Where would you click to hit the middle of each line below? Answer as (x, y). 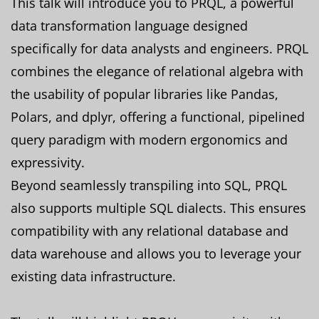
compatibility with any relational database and (150, 230)
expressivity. (48, 162)
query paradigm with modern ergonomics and (149, 139)
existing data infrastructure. (93, 276)
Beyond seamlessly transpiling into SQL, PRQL (149, 185)
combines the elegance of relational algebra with (157, 71)
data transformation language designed (129, 25)
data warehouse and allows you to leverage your (156, 253)
